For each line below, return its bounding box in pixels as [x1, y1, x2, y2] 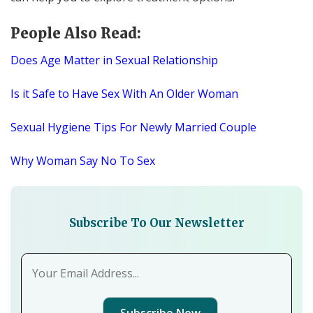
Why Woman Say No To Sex [10, 152, 155, 168]
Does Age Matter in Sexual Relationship [10, 52, 218, 68]
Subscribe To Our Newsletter [68, 214, 245, 231]
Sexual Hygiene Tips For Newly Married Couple [10, 119, 256, 135]
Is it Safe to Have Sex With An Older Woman [10, 85, 238, 101]
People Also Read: [10, 24, 141, 42]
